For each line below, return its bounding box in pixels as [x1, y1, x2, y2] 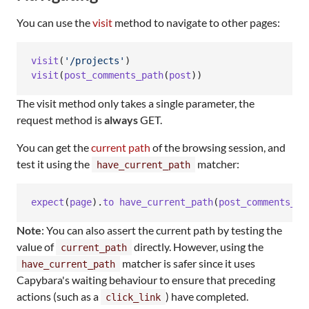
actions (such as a [17, 289, 101, 303]
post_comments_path [64, 70, 163, 81]
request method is [17, 112, 104, 126]
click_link [106, 291, 161, 303]
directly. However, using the [132, 239, 263, 253]
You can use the [17, 15, 92, 29]
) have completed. [166, 289, 248, 303]
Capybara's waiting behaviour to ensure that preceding [17, 272, 275, 286]
